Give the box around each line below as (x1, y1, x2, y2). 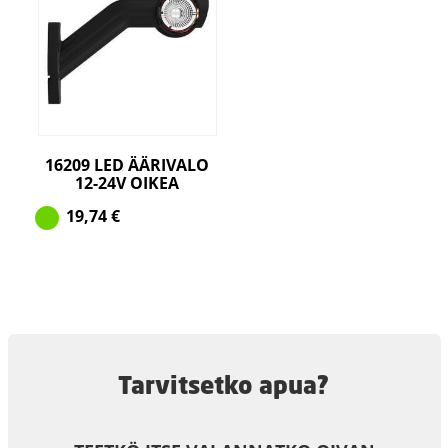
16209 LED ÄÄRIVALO (45, 153, 210, 176)
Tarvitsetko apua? (117, 368, 329, 401)
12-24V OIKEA (75, 171, 180, 194)
